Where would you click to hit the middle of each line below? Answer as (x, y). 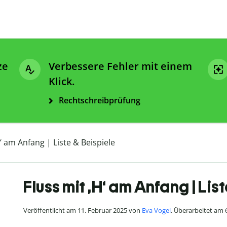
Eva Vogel (156, 211)
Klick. (62, 82)
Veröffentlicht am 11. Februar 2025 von (83, 211)
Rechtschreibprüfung (100, 101)
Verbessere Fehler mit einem (120, 66)
